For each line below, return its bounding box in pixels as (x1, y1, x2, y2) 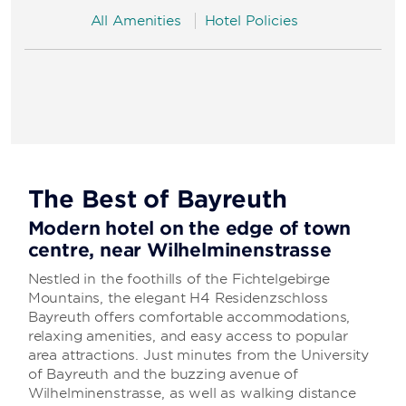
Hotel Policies (204, 13, 298, 29)
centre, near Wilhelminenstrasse (27, 239, 332, 261)
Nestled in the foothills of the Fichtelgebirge (27, 271, 330, 287)
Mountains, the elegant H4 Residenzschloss (27, 290, 328, 306)
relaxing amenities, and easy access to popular (27, 328, 348, 344)
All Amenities (90, 13, 181, 29)
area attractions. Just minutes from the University (27, 347, 370, 363)
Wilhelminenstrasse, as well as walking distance (27, 385, 356, 401)
